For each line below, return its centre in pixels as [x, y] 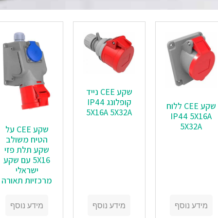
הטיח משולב [27, 139]
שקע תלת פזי [27, 149]
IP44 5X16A [191, 116]
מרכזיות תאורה [27, 180]
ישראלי [27, 170]
